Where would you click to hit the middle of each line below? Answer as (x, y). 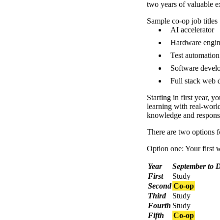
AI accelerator (192, 30)
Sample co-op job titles (182, 21)
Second (160, 186)
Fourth (159, 206)
